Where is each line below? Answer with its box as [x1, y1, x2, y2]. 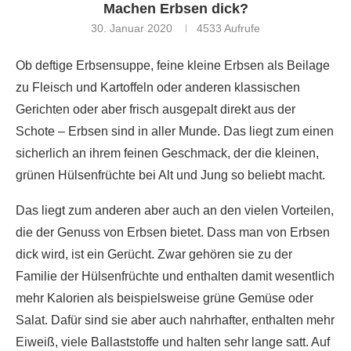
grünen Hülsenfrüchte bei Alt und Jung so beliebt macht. [16, 168, 325, 182]
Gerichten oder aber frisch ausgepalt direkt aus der [16, 103, 295, 116]
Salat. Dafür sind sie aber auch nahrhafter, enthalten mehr [16, 313, 335, 327]
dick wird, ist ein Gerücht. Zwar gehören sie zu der [16, 248, 292, 261]
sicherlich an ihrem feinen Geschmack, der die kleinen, [16, 147, 319, 160]
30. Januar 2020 [91, 22, 172, 34]
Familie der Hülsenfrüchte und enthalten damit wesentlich [16, 270, 335, 283]
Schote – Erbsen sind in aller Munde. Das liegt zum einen [16, 125, 334, 138]
